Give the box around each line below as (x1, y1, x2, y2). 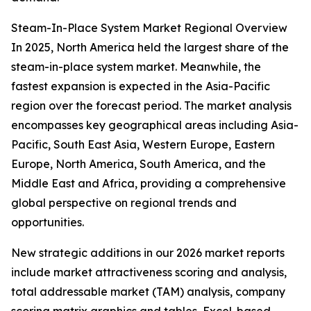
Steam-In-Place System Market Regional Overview (11, 21, 287, 35)
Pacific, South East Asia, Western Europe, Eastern (11, 137, 275, 152)
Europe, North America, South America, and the (11, 157, 266, 171)
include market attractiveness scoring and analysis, (11, 265, 287, 280)
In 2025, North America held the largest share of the (11, 40, 289, 55)
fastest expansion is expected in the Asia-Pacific (11, 79, 270, 94)
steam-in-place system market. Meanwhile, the (11, 60, 261, 74)
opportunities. (11, 215, 84, 230)
